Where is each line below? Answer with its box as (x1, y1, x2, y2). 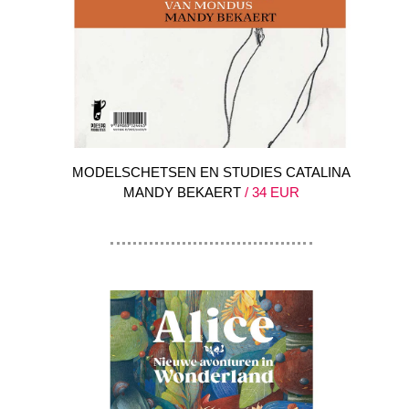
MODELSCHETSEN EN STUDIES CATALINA (72, 163, 351, 180)
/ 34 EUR (241, 184, 299, 200)
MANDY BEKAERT (123, 184, 241, 200)
